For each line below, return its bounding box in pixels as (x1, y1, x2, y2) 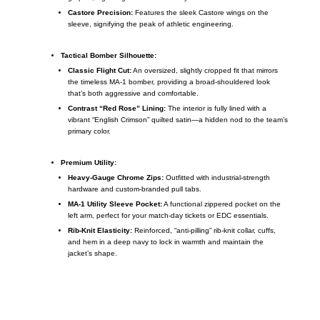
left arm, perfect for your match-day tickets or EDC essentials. (67, 211, 269, 220)
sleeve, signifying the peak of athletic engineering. (67, 20, 234, 29)
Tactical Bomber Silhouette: (60, 51, 156, 60)
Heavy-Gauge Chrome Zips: (67, 174, 164, 182)
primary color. (67, 127, 111, 136)
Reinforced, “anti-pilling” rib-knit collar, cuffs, (131, 226, 276, 235)
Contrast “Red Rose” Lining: (67, 104, 166, 113)
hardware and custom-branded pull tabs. (67, 185, 201, 194)
